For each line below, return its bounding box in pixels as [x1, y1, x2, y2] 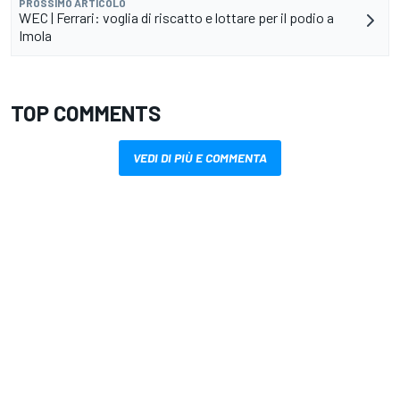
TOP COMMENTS [11, 99, 161, 126]
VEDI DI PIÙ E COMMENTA [133, 149, 267, 165]
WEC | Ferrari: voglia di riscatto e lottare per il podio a [19, 8, 334, 26]
